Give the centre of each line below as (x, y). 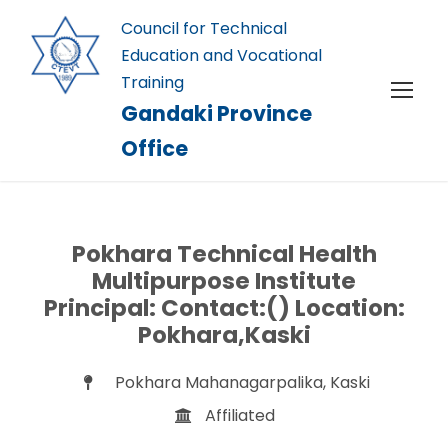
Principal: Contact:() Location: (224, 308)
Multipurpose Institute (224, 281)
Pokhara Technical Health (224, 254)
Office (154, 148)
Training (152, 82)
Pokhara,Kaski (224, 335)
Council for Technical (203, 28)
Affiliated (240, 415)
